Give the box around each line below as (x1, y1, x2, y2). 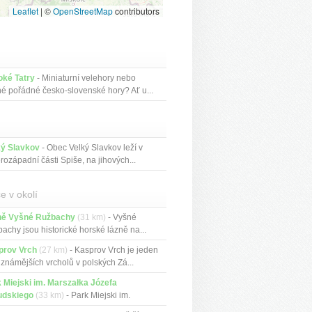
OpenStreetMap (53, 5, 114, 17)
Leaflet (13, 5, 39, 17)
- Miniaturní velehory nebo (35, 73, 136, 83)
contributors (113, 5, 160, 17)
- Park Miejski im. (64, 290, 131, 300)
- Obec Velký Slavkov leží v (40, 143, 143, 153)
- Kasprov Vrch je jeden (68, 245, 159, 255)
